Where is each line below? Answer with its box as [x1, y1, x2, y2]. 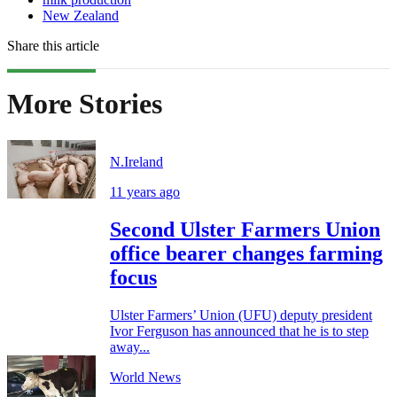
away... [110, 339, 150, 354]
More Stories [7, 88, 162, 121]
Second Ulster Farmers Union [110, 217, 380, 241]
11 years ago [110, 183, 180, 199]
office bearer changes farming [110, 241, 383, 265]
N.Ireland [110, 153, 163, 169]
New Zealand [43, 7, 119, 23]
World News [110, 369, 181, 385]
